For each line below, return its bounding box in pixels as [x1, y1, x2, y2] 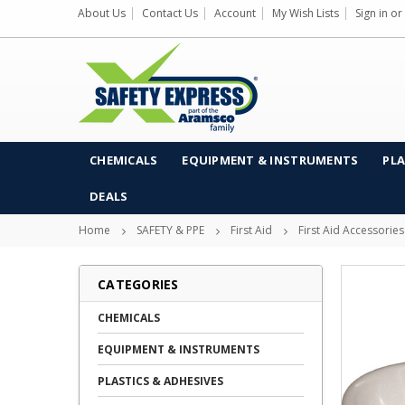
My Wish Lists [272, 5, 339, 21]
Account [214, 5, 256, 21]
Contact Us [142, 5, 198, 21]
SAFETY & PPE [137, 222, 204, 238]
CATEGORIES [98, 276, 179, 293]
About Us [78, 5, 126, 21]
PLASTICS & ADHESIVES [98, 373, 223, 389]
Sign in [355, 5, 388, 21]
